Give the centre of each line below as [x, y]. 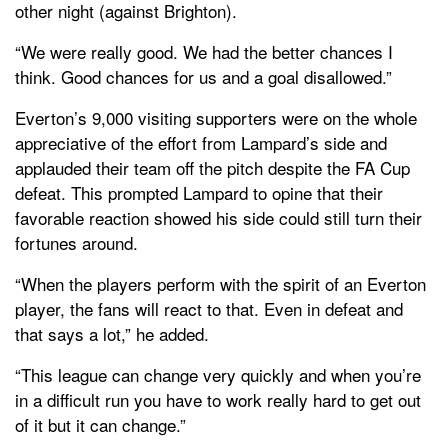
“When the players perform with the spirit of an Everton [220, 283]
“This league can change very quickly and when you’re [218, 374]
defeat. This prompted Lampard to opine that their [199, 192]
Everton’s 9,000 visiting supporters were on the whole [216, 117]
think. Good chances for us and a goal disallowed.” [203, 76]
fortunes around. [76, 242]
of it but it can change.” [100, 424]
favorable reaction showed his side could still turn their [218, 217]
